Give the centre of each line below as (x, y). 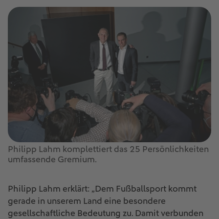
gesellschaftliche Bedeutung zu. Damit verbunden (106, 214)
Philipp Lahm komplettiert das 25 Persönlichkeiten (108, 149)
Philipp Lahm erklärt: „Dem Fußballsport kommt (102, 189)
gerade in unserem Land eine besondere (87, 201)
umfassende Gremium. (52, 160)
